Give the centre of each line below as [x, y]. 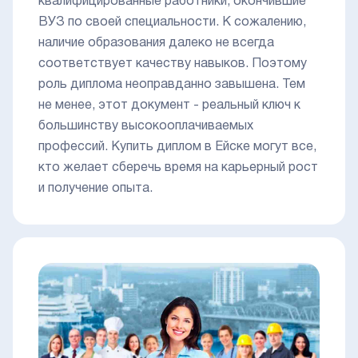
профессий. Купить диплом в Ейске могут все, [177, 147]
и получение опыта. [95, 189]
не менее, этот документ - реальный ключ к [169, 106]
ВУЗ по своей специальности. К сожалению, [172, 23]
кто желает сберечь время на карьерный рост [178, 168]
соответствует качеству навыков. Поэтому [173, 64]
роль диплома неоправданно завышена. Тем [172, 85]
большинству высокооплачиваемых [146, 127]
